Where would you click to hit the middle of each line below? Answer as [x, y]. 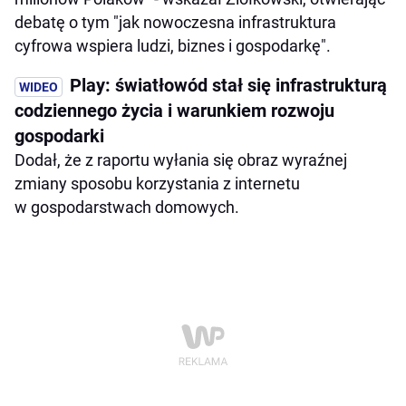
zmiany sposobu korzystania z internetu [157, 184]
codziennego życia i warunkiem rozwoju [174, 111]
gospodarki [59, 136]
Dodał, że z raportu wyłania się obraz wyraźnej [181, 160]
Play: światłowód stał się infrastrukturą [228, 86]
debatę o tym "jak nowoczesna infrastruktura [175, 23]
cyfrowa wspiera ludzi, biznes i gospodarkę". [173, 46]
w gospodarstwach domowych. [127, 208]
